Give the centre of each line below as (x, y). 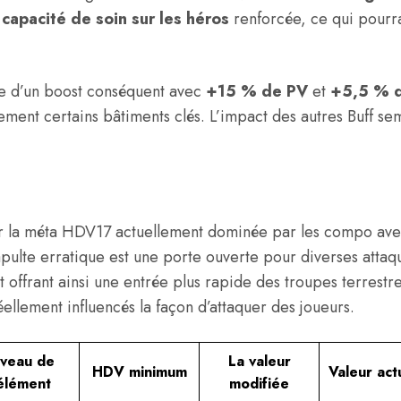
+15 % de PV (257, 92)
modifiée (259, 384)
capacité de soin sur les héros (115, 18)
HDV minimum (139, 372)
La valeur (259, 362)
